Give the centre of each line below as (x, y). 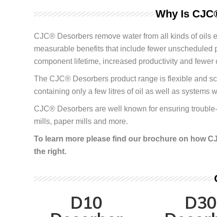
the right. (50, 151)
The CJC (49, 79)
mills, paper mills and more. (81, 121)
